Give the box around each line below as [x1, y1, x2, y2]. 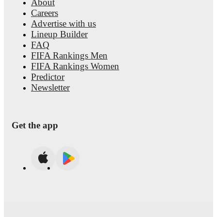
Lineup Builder [31, 29, 88, 39]
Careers [31, 8, 58, 18]
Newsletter [31, 82, 70, 93]
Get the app [12, 120, 58, 130]
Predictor [31, 72, 64, 82]
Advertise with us [31, 18, 96, 29]
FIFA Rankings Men [31, 50, 108, 61]
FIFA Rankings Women [31, 61, 119, 71]
